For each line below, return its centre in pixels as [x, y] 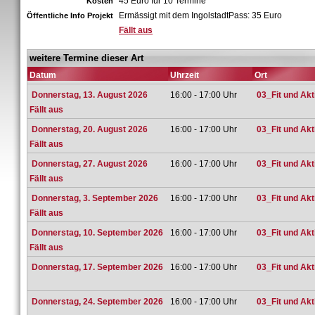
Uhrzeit [185, 75]
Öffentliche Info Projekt [70, 15]
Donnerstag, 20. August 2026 [90, 129]
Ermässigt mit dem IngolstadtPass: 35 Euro [200, 15]
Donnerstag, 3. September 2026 [95, 198]
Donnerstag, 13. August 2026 [90, 95]
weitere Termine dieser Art [86, 58]
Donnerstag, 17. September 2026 [97, 267]
